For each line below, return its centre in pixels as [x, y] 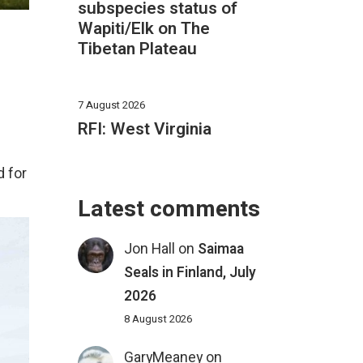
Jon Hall [150, 250]
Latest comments [169, 210]
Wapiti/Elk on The [144, 29]
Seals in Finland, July [190, 273]
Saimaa [221, 250]
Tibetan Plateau [137, 49]
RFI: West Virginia [145, 130]
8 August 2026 [158, 320]
